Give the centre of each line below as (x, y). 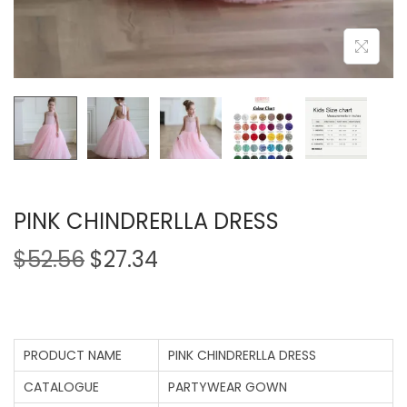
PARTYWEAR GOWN (228, 387)
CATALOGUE (61, 387)
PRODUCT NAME (73, 355)
